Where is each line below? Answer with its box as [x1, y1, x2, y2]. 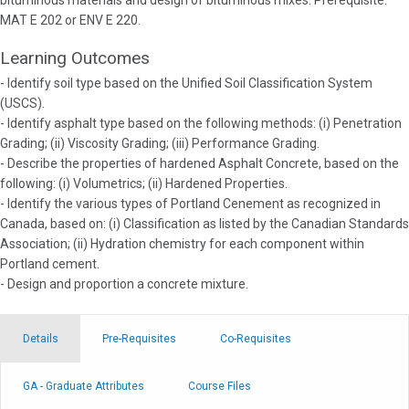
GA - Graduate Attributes [23, 380, 144, 393]
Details [23, 332, 58, 346]
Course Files [188, 380, 251, 393]
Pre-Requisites [102, 332, 176, 346]
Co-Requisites [220, 332, 291, 346]
